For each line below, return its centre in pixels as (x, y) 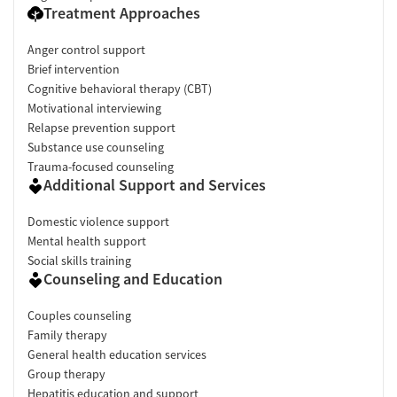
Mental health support (87, 241)
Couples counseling (79, 315)
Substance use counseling (96, 147)
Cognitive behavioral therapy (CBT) (120, 88)
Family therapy (67, 335)
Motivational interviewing (94, 108)
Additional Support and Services (155, 184)
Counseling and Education (133, 278)
